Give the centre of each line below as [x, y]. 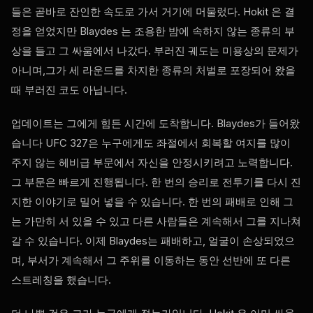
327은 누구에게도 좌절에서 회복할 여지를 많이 [179, 143]
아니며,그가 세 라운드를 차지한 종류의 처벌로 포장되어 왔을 [153, 71]
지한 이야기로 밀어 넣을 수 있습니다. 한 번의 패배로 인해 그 [152, 202]
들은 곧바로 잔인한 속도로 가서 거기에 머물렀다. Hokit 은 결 [153, 12]
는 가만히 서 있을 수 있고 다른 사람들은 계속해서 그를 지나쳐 [156, 221]
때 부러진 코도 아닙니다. [69, 90]
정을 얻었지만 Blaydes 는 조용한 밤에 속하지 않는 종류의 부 [153, 31]
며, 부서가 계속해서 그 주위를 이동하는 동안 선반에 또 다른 [151, 261]
